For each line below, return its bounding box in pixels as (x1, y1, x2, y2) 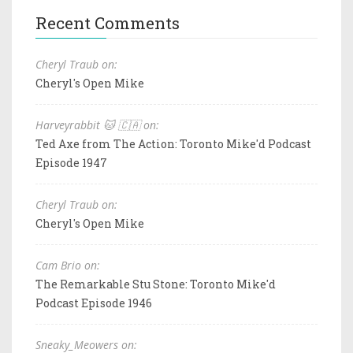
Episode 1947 (35, 154, 107, 170)
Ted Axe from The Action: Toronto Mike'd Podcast (35, 136, 311, 151)
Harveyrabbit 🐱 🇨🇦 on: (35, 117, 159, 132)
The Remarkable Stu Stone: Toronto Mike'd (35, 276, 276, 292)
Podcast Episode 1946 (35, 295, 152, 310)
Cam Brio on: (35, 257, 100, 273)
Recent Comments (35, 11, 180, 34)
